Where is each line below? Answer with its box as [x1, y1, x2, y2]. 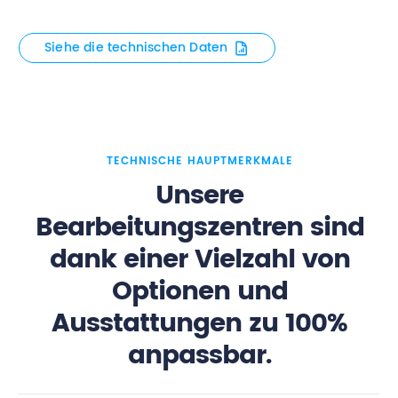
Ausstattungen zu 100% [52, 302, 347, 345]
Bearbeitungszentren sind [35, 206, 364, 249]
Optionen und [111, 270, 288, 313]
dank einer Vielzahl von [49, 238, 350, 281]
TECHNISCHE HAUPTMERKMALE [106, 151, 293, 170]
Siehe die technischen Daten [44, 36, 228, 58]
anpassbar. [128, 334, 271, 377]
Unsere [155, 174, 243, 217]
